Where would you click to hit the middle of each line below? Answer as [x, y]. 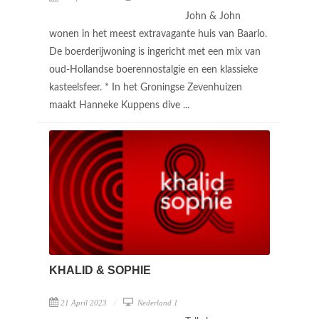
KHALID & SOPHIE [100, 270]
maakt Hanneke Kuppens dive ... [121, 105]
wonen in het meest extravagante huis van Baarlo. [158, 34]
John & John [213, 16]
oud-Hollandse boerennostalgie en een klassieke [153, 70]
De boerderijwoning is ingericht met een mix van [155, 52]
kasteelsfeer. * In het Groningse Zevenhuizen [146, 88]
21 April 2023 [84, 302]
